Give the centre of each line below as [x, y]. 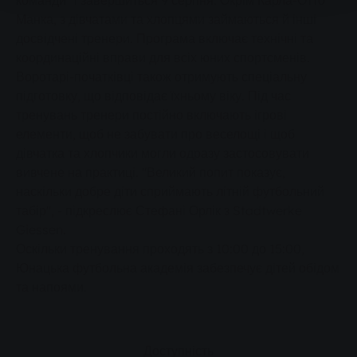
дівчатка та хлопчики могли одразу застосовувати [163, 153]
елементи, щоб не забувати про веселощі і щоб [155, 134]
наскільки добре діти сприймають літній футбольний [170, 192]
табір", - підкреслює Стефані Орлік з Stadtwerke [159, 211]
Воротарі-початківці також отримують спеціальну [161, 77]
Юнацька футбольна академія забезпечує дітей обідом [178, 268]
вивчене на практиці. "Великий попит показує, [151, 173]
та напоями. [51, 287]
